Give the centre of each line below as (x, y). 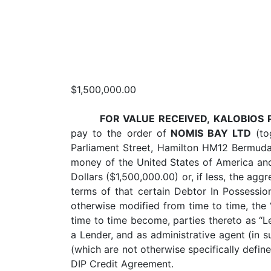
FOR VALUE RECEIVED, (155, 119)
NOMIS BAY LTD (209, 133)
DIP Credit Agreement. (122, 264)
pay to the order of (119, 133)
